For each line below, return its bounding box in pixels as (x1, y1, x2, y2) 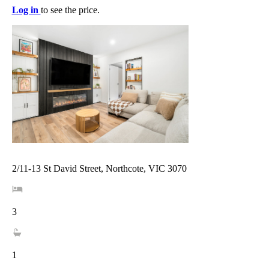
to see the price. (40, 5, 100, 15)
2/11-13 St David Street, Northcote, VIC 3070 (11, 163, 187, 174)
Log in (11, 5, 41, 15)
